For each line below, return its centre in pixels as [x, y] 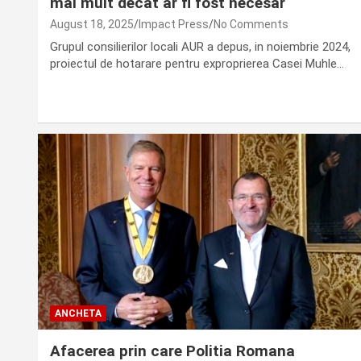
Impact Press [174, 24]
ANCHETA [78, 313]
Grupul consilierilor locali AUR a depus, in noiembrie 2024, [200, 46]
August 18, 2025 [92, 24]
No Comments [251, 24]
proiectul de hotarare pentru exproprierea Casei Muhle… [197, 63]
